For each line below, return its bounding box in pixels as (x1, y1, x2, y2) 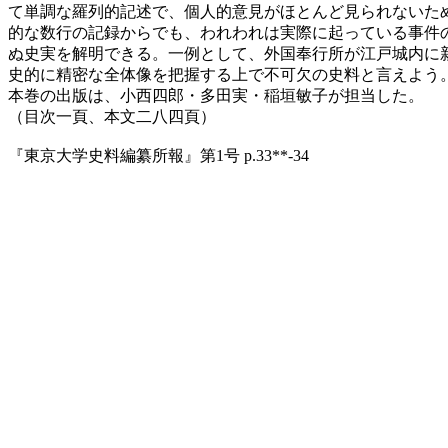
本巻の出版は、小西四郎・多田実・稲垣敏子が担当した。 (8, 86, 424, 104)
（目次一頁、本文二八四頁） (8, 107, 216, 125)
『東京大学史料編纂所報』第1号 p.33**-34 (8, 146, 309, 164)
